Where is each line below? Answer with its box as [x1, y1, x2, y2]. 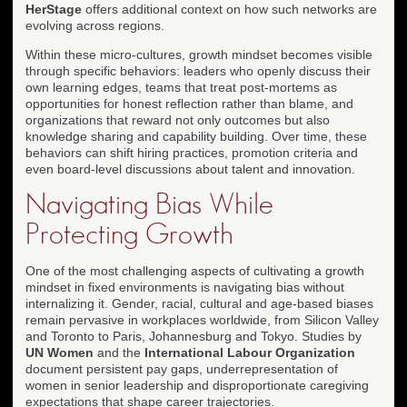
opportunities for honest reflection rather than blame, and [25, 95, 353, 111]
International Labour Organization [144, 344, 355, 360]
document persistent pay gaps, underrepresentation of [25, 361, 338, 376]
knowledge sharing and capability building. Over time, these [25, 128, 367, 144]
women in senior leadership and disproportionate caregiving [25, 377, 369, 392]
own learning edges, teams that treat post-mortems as [25, 79, 337, 94]
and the [94, 344, 144, 360]
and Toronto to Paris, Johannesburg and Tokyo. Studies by [25, 328, 362, 343]
